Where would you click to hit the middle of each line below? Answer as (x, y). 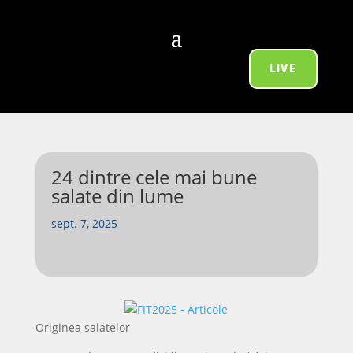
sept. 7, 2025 (84, 223)
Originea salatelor (82, 327)
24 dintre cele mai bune (154, 177)
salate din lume (117, 196)
